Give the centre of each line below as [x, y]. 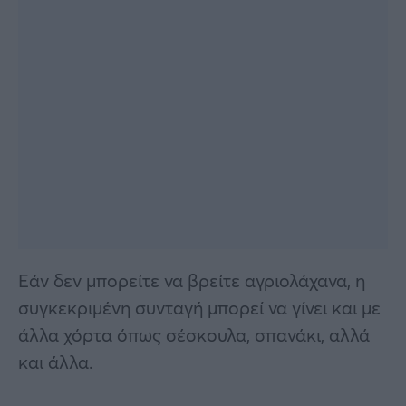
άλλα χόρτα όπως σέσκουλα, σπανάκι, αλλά [194, 334]
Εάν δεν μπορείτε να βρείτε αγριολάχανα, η [192, 280]
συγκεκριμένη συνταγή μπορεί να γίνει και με [199, 307]
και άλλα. [56, 362]
